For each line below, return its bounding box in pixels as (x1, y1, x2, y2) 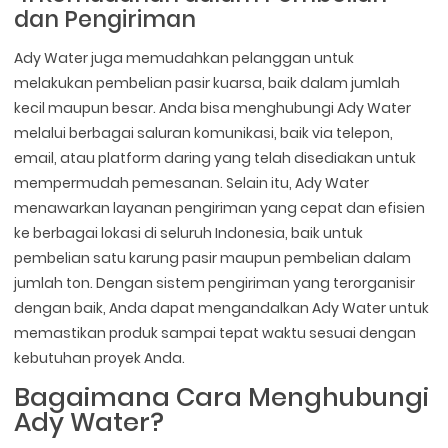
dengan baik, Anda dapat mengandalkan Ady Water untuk (14, 298, 430, 319)
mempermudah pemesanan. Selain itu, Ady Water (14, 173, 370, 194)
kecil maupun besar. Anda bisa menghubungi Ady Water (14, 98, 412, 119)
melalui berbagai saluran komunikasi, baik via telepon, (14, 123, 394, 144)
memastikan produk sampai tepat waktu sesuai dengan (14, 323, 417, 344)
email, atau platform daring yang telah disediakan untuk (14, 148, 417, 169)
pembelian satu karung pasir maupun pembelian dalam (14, 248, 412, 269)
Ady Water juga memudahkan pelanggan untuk (14, 48, 355, 69)
